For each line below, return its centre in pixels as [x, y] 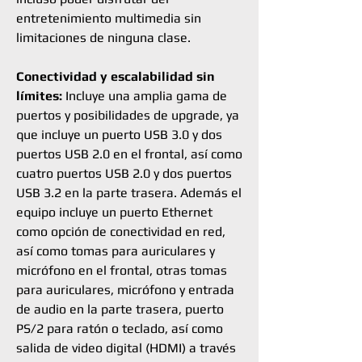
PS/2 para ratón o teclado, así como [120, 328]
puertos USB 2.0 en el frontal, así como [129, 154]
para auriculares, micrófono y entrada [125, 290]
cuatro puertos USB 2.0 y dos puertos [124, 173]
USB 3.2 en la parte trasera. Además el [129, 193]
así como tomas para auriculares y [116, 251]
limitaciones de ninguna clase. [103, 38]
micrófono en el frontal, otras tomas [122, 270]
